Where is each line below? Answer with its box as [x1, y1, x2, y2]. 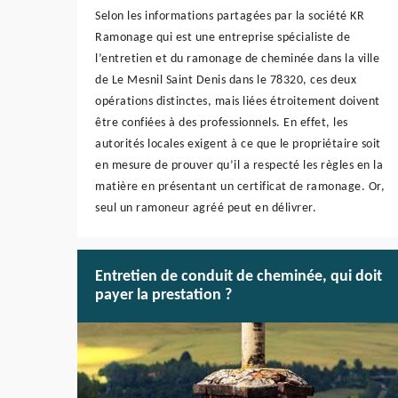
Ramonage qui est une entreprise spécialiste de [95, 31, 350, 45]
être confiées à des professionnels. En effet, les [95, 116, 348, 131]
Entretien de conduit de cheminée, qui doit [95, 268, 382, 286]
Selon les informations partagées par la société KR [95, 10, 364, 24]
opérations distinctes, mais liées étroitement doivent [95, 95, 380, 109]
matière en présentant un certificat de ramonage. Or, [95, 180, 385, 195]
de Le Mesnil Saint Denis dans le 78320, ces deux [95, 74, 356, 88]
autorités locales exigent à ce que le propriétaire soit [95, 138, 381, 152]
